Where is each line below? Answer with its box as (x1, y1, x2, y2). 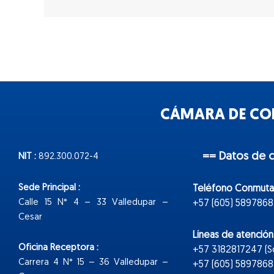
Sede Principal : (18, 183, 80, 193)
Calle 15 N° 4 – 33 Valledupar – (18, 198, 168, 207)
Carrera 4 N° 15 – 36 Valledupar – (18, 257, 168, 267)
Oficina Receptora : (18, 243, 98, 253)
